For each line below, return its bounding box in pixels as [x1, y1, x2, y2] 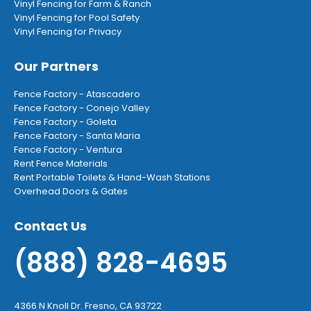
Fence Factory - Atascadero [14, 87, 140, 101]
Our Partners [14, 58, 99, 75]
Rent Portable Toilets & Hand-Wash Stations [14, 171, 210, 184]
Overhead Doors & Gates [14, 185, 128, 198]
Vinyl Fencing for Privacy [14, 25, 121, 38]
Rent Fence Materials [14, 157, 108, 170]
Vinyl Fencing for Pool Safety [14, 11, 140, 24]
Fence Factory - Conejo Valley [14, 101, 149, 115]
